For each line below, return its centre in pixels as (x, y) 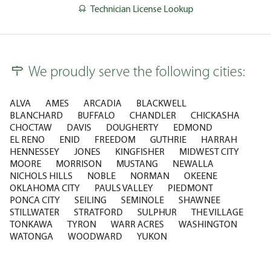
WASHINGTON (208, 224)
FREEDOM (115, 139)
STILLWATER (34, 212)
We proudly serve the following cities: (137, 73)
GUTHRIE (168, 139)
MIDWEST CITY (209, 152)
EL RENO (27, 139)
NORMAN (150, 176)
